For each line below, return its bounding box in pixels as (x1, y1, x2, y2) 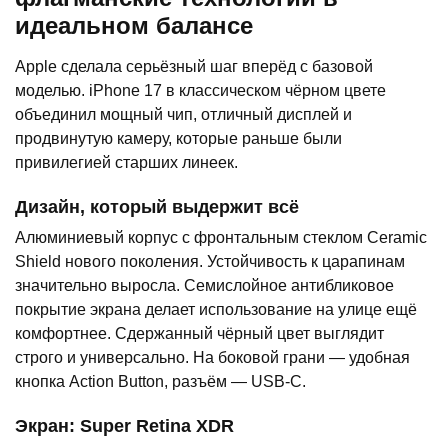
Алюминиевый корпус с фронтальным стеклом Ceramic (15, 229, 427, 247)
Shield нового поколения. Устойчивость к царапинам (15, 253, 405, 271)
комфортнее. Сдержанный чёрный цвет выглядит (15, 325, 384, 343)
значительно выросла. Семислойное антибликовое (15, 277, 394, 295)
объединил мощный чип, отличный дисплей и (15, 106, 352, 124)
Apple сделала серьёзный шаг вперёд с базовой (15, 58, 373, 76)
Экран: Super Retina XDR (15, 416, 234, 437)
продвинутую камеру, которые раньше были (15, 130, 342, 148)
